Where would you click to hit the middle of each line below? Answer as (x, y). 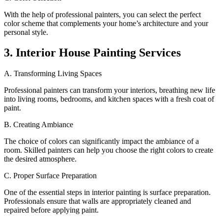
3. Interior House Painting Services (92, 53)
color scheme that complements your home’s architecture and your (106, 23)
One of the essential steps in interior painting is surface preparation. (107, 192)
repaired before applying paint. (51, 210)
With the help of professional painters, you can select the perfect (102, 14)
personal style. (26, 32)
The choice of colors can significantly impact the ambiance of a (101, 141)
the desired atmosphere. (40, 159)
